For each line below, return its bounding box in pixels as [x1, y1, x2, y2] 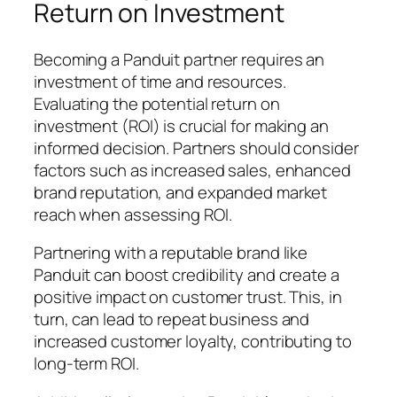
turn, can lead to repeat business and [34, 307, 310, 331]
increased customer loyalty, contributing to [34, 330, 352, 354]
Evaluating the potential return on [34, 91, 280, 115]
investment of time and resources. [34, 69, 286, 93]
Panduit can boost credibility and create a [34, 263, 339, 287]
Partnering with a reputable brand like [34, 241, 308, 265]
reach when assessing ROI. [34, 202, 232, 226]
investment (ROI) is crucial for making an [34, 113, 329, 137]
